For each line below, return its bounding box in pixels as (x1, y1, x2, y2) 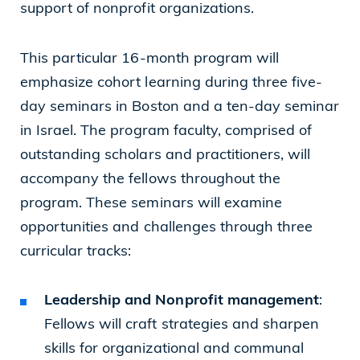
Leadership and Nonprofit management (44, 292, 320, 309)
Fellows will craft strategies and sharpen (44, 317, 320, 333)
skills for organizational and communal (44, 341, 305, 357)
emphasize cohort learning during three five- (20, 75, 323, 91)
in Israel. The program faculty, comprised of (20, 123, 313, 139)
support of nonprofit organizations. (20, 2, 255, 18)
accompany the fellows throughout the (20, 171, 281, 187)
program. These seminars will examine (20, 195, 283, 211)
